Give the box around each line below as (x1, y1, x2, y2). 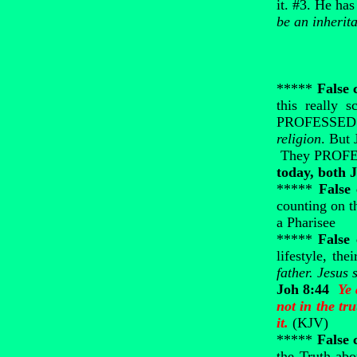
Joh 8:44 (277, 281, 330, 297)
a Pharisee (277, 214, 335, 230)
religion (277, 131, 321, 147)
